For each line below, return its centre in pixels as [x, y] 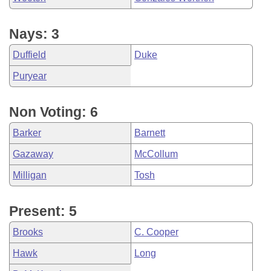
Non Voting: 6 [54, 112]
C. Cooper [156, 232]
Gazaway [33, 154]
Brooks [28, 232]
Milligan [30, 175]
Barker [27, 133]
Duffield [29, 55]
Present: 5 [43, 211]
